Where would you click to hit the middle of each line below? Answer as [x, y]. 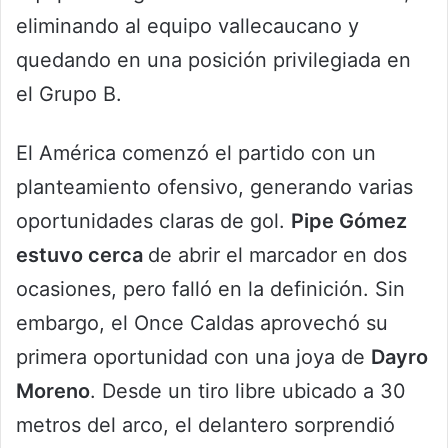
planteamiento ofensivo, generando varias [214, 187]
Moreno [53, 391]
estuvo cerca [82, 255]
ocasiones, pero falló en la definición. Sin [210, 289]
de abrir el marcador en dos [277, 255]
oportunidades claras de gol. [153, 221]
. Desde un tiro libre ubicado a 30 [248, 391]
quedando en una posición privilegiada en [213, 60]
